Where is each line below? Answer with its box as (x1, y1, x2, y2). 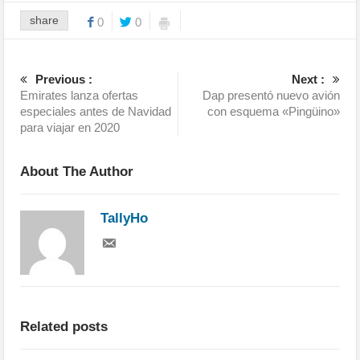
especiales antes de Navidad (20, 104, 172, 119)
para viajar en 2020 (20, 121, 121, 135)
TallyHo (100, 211, 149, 227)
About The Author (20, 164, 134, 180)
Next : (291, 72, 325, 87)
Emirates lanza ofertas (20, 88, 139, 103)
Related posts (20, 319, 108, 335)
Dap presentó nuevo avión (202, 88, 340, 103)
